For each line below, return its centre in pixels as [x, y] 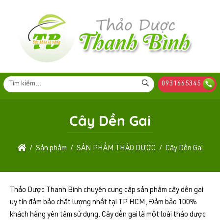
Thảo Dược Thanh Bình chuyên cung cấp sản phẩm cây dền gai [107, 190]
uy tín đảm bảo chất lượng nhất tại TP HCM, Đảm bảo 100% [103, 202]
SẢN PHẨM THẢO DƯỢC [116, 148]
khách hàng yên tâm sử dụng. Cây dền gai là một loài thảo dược [108, 215]
